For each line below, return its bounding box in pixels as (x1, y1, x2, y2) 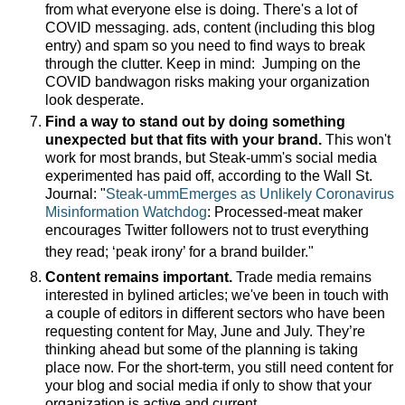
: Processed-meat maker (207, 204, 363, 221)
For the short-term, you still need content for (118, 359, 393, 375)
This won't (325, 132, 391, 148)
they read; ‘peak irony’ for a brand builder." (45, 244, 317, 260)
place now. (45, 359, 118, 375)
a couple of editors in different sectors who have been (45, 305, 385, 321)
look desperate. (45, 92, 147, 108)
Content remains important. (45, 268, 236, 285)
